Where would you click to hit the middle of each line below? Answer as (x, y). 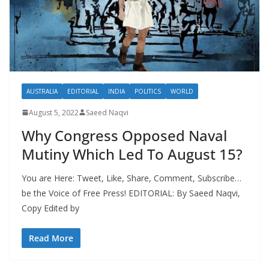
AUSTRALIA (42, 91)
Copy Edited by (50, 208)
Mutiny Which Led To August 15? (132, 154)
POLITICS (148, 91)
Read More (51, 238)
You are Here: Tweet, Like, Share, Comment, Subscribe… (131, 178)
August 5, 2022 (54, 112)
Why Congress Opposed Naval (124, 135)
